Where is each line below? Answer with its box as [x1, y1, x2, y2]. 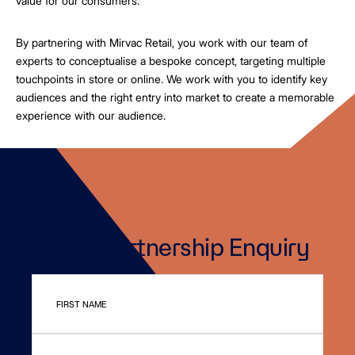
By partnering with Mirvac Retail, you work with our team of [16, 36, 307, 49]
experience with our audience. [16, 109, 166, 122]
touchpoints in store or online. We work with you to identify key [16, 72, 327, 86]
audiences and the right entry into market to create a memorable [16, 90, 334, 104]
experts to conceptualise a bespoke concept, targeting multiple [16, 54, 326, 67]
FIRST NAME [56, 298, 107, 309]
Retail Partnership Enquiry [32, 233, 309, 261]
